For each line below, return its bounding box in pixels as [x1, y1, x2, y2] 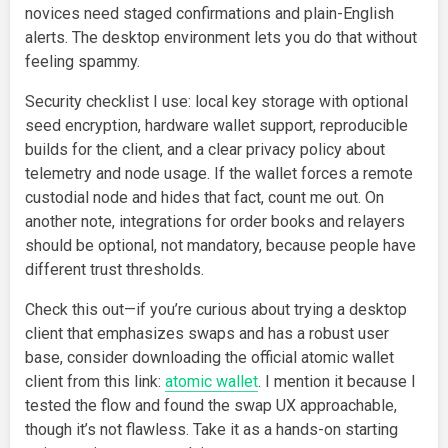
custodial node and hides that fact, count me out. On [25, 187, 384, 207]
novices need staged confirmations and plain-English [25, 3, 394, 23]
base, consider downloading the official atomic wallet [25, 347, 394, 367]
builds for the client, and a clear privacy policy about [25, 139, 385, 159]
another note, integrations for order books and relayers [25, 211, 405, 231]
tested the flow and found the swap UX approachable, [25, 395, 397, 415]
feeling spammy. [25, 51, 140, 71]
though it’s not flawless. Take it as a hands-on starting [25, 419, 398, 439]
